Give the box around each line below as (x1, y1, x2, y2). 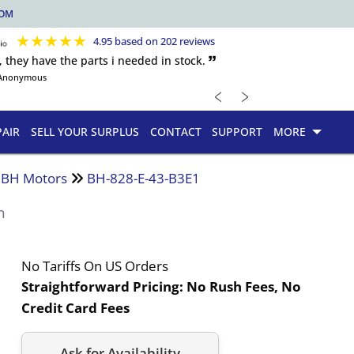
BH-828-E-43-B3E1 (87, 168, 201, 187)
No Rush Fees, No (186, 277, 302, 296)
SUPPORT (212, 124, 263, 140)
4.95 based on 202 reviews (93, 34, 216, 48)
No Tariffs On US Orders (21, 256, 169, 275)
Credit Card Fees (21, 298, 130, 317)
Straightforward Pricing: (21, 277, 187, 296)
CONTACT (149, 124, 201, 140)
